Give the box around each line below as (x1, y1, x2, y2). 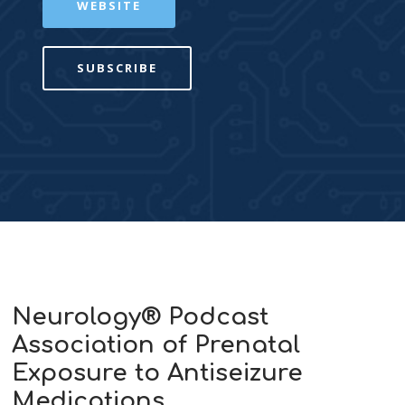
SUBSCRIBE (77, 59, 158, 76)
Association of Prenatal (12, 331, 301, 358)
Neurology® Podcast (12, 303, 269, 330)
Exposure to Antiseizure (12, 359, 304, 386)
